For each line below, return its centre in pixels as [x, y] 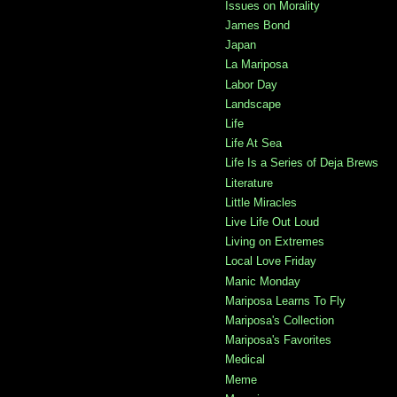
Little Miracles [261, 202]
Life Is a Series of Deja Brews [302, 163]
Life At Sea [253, 144]
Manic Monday [263, 281]
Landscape [253, 104]
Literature [249, 183]
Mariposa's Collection [280, 320]
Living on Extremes [275, 242]
